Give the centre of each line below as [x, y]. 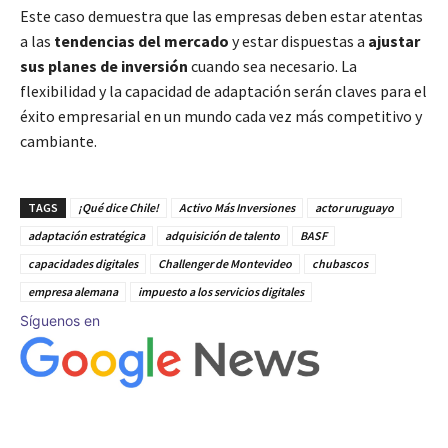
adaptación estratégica [86, 236]
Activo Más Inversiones [237, 208]
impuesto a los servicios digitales [221, 292]
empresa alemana [73, 292]
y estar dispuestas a [298, 41]
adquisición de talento [222, 236]
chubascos [340, 264]
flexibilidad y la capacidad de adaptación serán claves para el [223, 91]
